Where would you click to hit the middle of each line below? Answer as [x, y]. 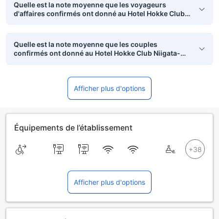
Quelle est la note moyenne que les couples [86, 44]
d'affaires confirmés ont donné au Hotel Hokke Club [99, 13]
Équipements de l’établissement [73, 127]
